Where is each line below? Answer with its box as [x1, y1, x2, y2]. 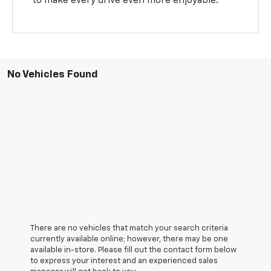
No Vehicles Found [7, 69, 98, 80]
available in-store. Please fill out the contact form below [30, 246, 237, 254]
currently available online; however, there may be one [30, 235, 228, 243]
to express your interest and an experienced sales [30, 256, 218, 265]
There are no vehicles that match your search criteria [30, 224, 228, 232]
